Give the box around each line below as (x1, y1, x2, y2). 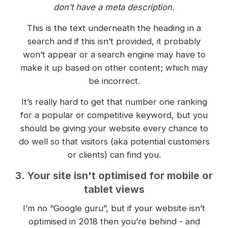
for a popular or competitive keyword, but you (20, 110, 208, 121)
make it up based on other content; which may (20, 63, 208, 73)
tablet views (83, 183, 145, 196)
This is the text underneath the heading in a (27, 23, 201, 34)
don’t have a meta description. (53, 2, 175, 13)
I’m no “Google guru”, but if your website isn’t (23, 203, 205, 214)
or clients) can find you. (67, 150, 161, 160)
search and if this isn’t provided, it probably (27, 36, 201, 47)
